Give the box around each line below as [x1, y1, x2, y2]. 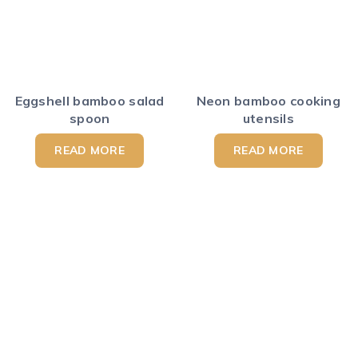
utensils [242, 110, 294, 127]
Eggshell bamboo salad [14, 93, 165, 109]
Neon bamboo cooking [196, 93, 341, 109]
